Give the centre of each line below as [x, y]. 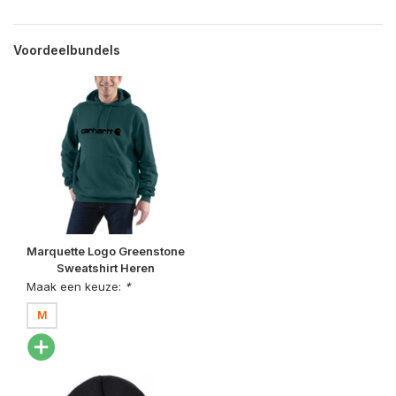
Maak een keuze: [76, 286]
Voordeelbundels [67, 49]
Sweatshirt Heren [106, 267]
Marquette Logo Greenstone [106, 251]
